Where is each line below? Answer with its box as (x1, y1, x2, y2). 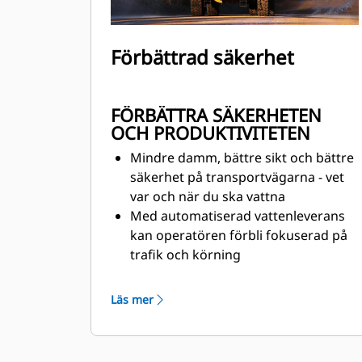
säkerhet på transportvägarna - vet (130, 168, 344, 186)
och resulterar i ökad (130, 323, 258, 341)
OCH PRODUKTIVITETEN (111, 120, 310, 145)
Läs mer (111, 292, 154, 307)
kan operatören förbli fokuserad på (130, 226, 347, 244)
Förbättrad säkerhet (111, 44, 294, 70)
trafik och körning (130, 246, 241, 263)
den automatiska (130, 284, 234, 302)
